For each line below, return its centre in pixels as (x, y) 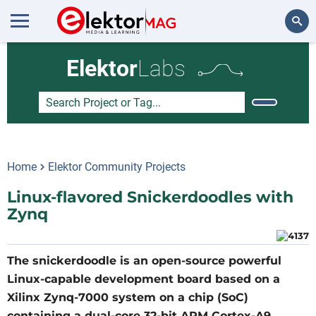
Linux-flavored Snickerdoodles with (150, 197)
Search (287, 60)
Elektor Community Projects (117, 167)
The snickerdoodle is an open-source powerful (144, 261)
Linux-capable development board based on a (144, 279)
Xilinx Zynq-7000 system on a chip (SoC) (128, 297)
